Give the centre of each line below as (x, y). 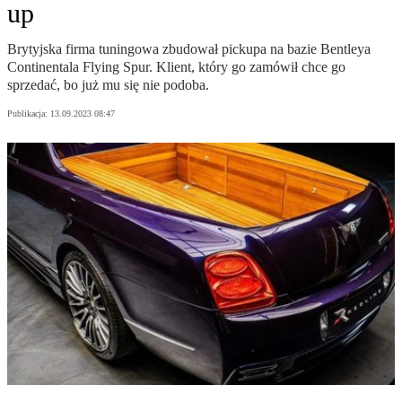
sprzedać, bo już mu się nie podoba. (108, 85)
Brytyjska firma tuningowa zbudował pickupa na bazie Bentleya (189, 49)
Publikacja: (29, 114)
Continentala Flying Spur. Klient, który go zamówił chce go (176, 67)
